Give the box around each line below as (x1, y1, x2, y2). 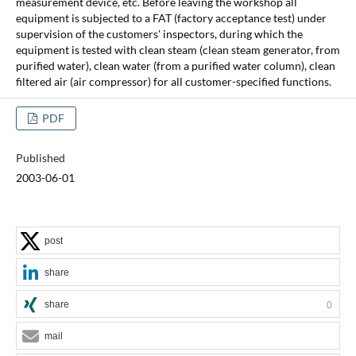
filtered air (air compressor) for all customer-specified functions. (15, 74, 331, 88)
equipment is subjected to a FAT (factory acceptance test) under (15, 10, 327, 25)
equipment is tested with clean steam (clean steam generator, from (15, 42, 340, 56)
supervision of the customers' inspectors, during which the (15, 26, 303, 41)
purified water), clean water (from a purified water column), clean (15, 58, 335, 72)
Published (15, 150, 65, 164)
